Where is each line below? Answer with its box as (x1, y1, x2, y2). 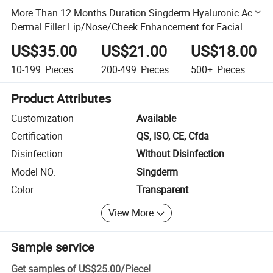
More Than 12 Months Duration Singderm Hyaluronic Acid (11, 5, 261, 19)
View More (108, 206, 154, 220)
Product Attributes (11, 90, 112, 107)
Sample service (11, 238, 95, 255)
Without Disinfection (136, 147, 224, 161)
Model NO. (11, 165, 56, 179)
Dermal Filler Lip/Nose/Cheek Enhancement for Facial (11, 19, 243, 34)
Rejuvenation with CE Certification (11, 34, 157, 48)
